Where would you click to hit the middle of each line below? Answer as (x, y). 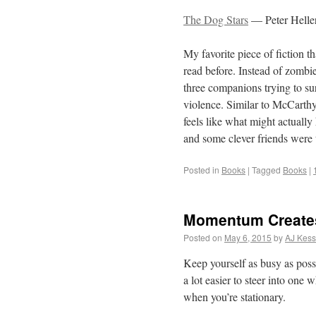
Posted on (203, 237)
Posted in (201, 170)
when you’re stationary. (235, 297)
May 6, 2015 (248, 237)
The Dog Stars (216, 19)
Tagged (266, 170)
